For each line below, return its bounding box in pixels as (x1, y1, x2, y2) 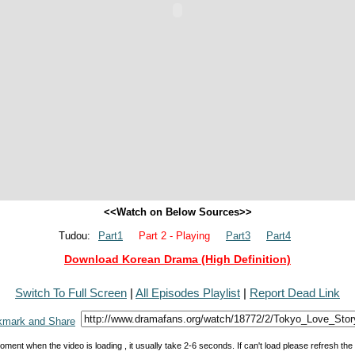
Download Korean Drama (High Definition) (64, 253, 291, 265)
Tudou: (59, 230, 90, 242)
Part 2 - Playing (139, 230, 210, 242)
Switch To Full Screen (15, 286, 127, 300)
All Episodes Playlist (136, 286, 240, 300)
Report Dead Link (250, 286, 340, 300)
